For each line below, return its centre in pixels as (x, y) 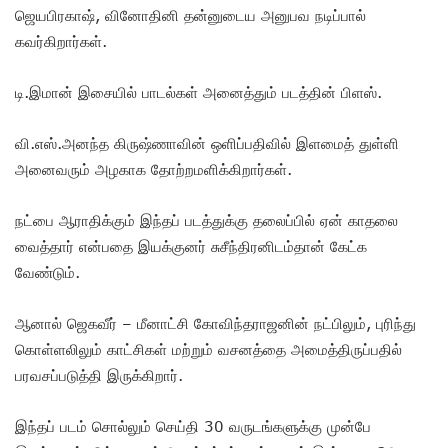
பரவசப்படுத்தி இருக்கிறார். (101, 374)
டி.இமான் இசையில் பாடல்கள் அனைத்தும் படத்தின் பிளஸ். (201, 91)
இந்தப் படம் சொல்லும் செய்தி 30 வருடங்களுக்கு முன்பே (193, 425)
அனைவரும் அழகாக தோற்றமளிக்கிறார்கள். (153, 168)
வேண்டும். (47, 271)
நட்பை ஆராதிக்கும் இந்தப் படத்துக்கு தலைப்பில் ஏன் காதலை (206, 219)
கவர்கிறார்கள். (61, 40)
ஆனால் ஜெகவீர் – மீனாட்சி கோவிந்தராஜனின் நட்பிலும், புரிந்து (215, 322)
